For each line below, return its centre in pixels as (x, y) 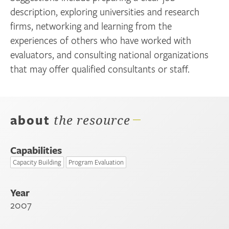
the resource (90, 120)
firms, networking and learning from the (91, 26)
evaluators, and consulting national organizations (110, 55)
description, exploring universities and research (105, 12)
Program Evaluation (96, 162)
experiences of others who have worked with (101, 40)
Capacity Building (37, 162)
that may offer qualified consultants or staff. (100, 69)
